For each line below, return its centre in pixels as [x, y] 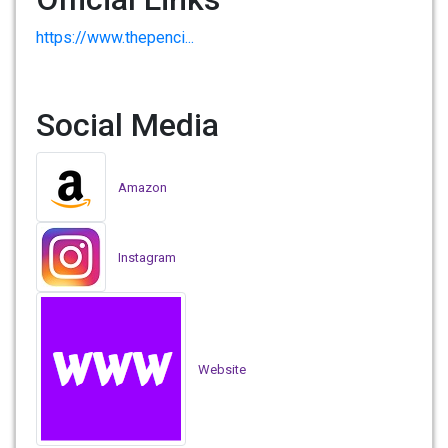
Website [222, 369]
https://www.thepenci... [115, 38]
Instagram [147, 257]
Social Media [127, 125]
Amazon [142, 187]
